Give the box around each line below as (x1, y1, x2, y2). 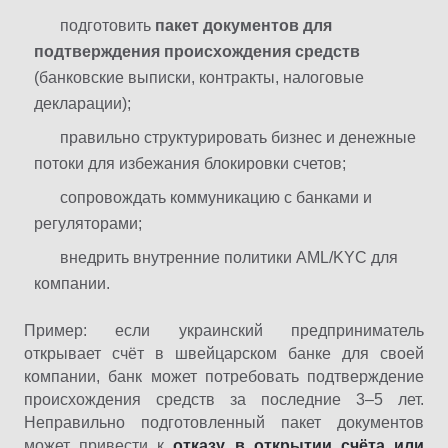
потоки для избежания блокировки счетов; (34, 154, 346, 172)
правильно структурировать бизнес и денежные (60, 128, 416, 146)
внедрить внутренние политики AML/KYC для (60, 248, 398, 266)
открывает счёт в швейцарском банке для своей (24, 344, 424, 362)
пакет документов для (155, 16, 332, 34)
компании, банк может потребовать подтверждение (24, 367, 424, 385)
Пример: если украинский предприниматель (24, 321, 424, 339)
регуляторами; (34, 214, 142, 232)
